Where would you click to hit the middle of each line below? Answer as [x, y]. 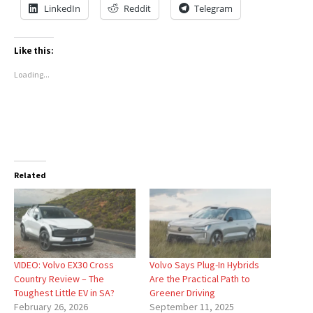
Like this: [34, 50]
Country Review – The [59, 279]
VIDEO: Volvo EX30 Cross [64, 265]
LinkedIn [62, 8]
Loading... [32, 74]
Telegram [213, 8]
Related [30, 175]
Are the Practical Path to [200, 279]
